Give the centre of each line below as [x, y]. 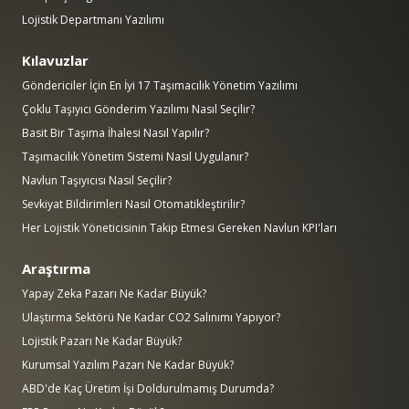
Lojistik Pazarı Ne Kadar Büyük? [102, 341]
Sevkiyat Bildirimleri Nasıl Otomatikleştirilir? [133, 204]
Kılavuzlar [55, 61]
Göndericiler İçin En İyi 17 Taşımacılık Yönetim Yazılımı [160, 86]
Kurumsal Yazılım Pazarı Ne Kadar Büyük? [128, 365]
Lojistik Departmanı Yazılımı [93, 20]
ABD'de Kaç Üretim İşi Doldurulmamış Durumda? [148, 389]
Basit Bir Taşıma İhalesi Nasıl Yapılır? [115, 133]
